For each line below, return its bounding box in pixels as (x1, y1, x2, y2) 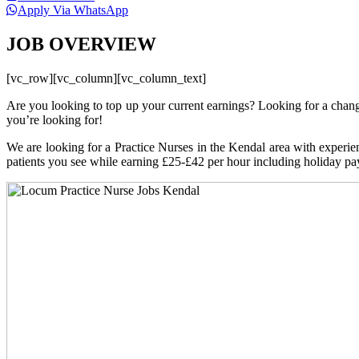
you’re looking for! (6, 112, 103, 127)
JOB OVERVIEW (6, 33, 156, 54)
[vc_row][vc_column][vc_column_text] (6, 71, 206, 85)
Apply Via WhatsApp (18, 2, 128, 17)
